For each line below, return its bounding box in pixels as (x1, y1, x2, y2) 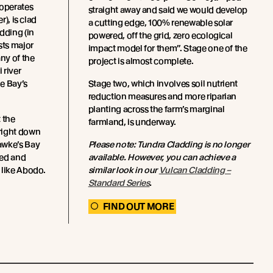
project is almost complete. (88, 55, 194, 66)
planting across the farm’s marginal (88, 104, 225, 114)
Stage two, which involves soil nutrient (88, 78, 238, 88)
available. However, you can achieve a (88, 152, 236, 162)
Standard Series (88, 177, 150, 188)
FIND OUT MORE (102, 200, 174, 212)
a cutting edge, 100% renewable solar (88, 17, 233, 27)
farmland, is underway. (88, 116, 177, 127)
